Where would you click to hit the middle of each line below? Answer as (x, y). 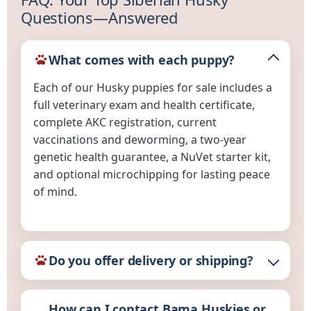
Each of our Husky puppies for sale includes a (153, 87)
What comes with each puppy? (142, 60)
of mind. (55, 192)
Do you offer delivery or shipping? (151, 260)
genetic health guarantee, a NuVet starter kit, (152, 157)
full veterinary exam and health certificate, (144, 105)
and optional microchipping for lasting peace (152, 174)
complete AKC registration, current (125, 122)
